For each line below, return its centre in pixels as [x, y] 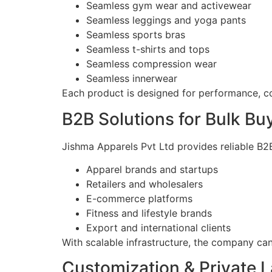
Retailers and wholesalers [144, 184]
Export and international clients [158, 228]
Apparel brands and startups [152, 170]
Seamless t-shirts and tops [148, 49]
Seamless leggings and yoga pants [166, 20]
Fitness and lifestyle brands [149, 213]
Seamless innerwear [132, 79]
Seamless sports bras [136, 35]
